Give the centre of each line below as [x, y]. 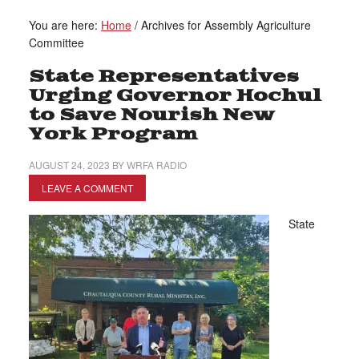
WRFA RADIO [156, 165]
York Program [113, 134]
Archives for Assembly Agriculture [224, 25]
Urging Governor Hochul [175, 96]
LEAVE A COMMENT [87, 188]
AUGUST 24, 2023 [69, 165]
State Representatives [163, 77]
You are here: [65, 25]
